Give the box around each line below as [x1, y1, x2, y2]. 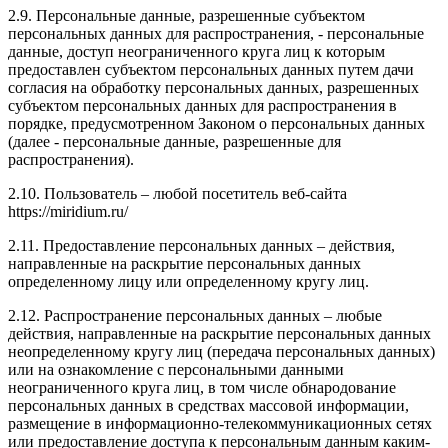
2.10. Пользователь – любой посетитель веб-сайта [8, 185, 347, 203]
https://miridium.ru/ [8, 203, 128, 221]
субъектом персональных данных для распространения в [8, 97, 397, 115]
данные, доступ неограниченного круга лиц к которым [8, 43, 385, 61]
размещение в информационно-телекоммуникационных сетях [8, 415, 432, 433]
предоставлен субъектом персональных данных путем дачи [8, 61, 414, 79]
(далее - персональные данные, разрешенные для [8, 133, 341, 151]
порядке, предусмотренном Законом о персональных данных [8, 115, 425, 133]
